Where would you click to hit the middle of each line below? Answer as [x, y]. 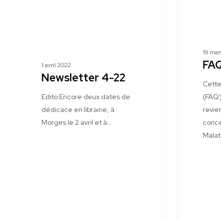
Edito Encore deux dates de [86, 97]
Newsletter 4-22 [83, 78]
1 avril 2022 [56, 65]
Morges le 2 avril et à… [76, 122]
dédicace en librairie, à [78, 110]
